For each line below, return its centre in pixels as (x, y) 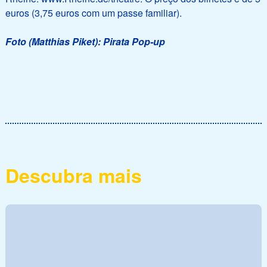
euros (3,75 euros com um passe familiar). (93, 13)
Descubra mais (73, 176)
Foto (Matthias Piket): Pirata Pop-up (85, 42)
